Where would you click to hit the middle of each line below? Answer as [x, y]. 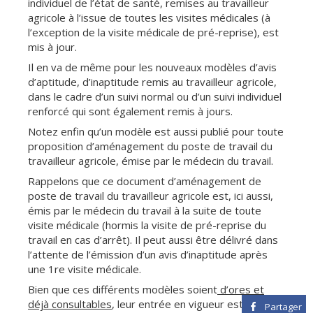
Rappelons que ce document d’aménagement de [145, 181]
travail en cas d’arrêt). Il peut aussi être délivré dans [153, 239]
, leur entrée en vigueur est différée [198, 304]
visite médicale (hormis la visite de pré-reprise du [147, 225]
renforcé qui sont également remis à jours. [130, 111]
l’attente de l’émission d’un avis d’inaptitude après [148, 254]
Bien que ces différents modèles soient [123, 289]
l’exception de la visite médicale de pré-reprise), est [153, 32]
